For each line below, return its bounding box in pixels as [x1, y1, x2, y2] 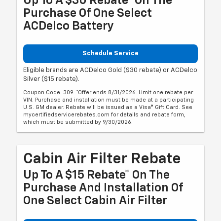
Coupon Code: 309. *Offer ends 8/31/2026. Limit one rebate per [23, 90, 193, 96]
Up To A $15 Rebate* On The [23, 169, 170, 182]
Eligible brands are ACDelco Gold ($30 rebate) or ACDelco [23, 67, 198, 74]
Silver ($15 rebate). [23, 76, 80, 83]
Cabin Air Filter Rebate [23, 152, 182, 167]
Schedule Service [82, 50, 139, 57]
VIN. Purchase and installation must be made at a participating [23, 97, 194, 103]
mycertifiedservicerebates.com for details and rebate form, [23, 112, 186, 118]
